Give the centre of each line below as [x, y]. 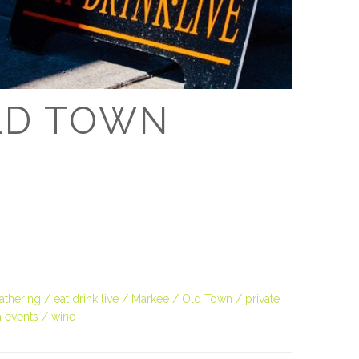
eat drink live [86, 299]
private [262, 299]
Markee [150, 299]
